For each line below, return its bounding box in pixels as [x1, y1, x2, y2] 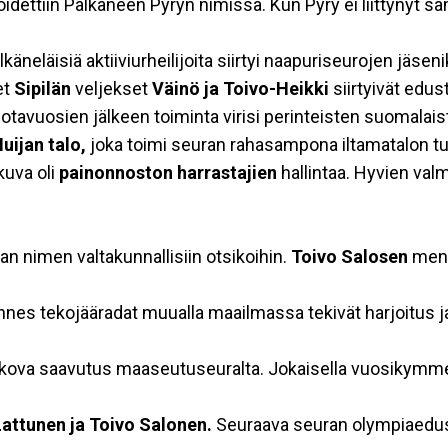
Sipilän [14, 78, 71, 99]
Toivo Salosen [291, 246, 412, 267]
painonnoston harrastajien [59, 162, 281, 183]
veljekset [71, 78, 152, 99]
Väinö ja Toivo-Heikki [152, 78, 329, 99]
